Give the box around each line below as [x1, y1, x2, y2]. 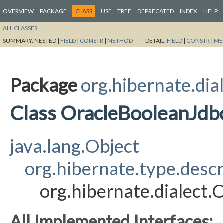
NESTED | [34, 36, 60, 44]
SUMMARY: [3, 36, 34, 44]
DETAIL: [145, 36, 167, 44]
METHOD [107, 36, 133, 44]
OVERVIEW [3, 7, 34, 15]
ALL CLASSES [3, 24, 37, 32]
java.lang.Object [10, 134, 139, 157]
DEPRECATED [137, 7, 174, 15]
